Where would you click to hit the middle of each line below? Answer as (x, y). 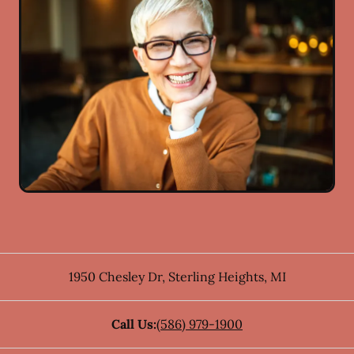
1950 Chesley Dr (115, 276)
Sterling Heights (214, 276)
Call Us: (134, 324)
